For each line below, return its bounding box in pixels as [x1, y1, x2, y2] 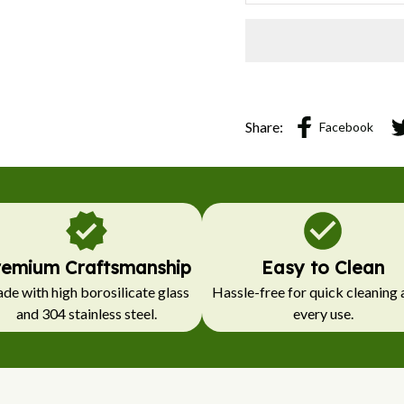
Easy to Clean [262, 255, 384, 279]
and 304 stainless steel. [16, 304, 157, 322]
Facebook [319, 119, 373, 135]
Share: [245, 117, 283, 135]
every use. [292, 304, 353, 322]
